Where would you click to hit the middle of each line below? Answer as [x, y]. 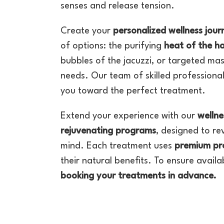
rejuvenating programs [108, 131]
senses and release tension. [117, 6]
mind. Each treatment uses [117, 146]
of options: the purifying [111, 46]
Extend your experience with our [129, 116]
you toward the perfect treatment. [133, 91]
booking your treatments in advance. [138, 176]
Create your [85, 31]
